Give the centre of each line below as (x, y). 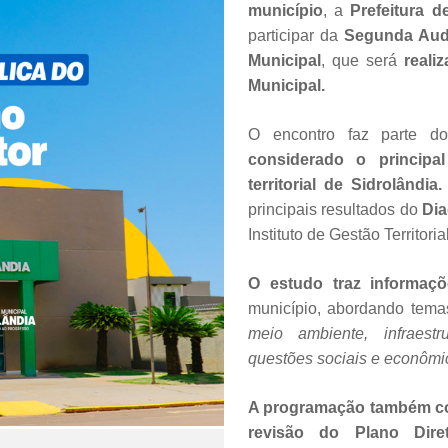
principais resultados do (335, 209)
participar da (296, 35)
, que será (362, 60)
